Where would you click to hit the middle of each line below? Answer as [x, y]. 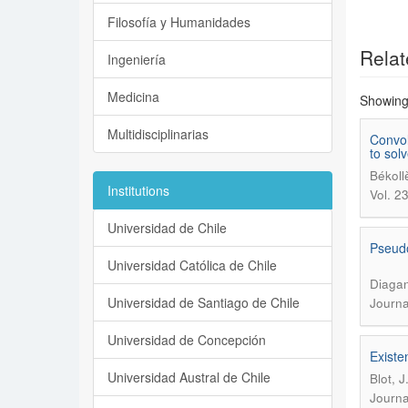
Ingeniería [137, 59]
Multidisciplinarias [158, 134]
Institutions [138, 190]
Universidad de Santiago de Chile [204, 302]
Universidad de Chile [167, 228]
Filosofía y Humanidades [179, 22]
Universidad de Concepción [187, 340]
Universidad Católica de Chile [192, 265]
